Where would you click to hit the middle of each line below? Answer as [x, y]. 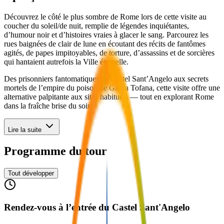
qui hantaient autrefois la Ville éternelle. [66, 61]
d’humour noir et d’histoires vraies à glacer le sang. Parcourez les [106, 34]
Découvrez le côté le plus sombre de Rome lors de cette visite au [105, 16]
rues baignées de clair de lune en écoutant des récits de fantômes [105, 43]
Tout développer [31, 173]
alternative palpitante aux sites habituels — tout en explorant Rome [109, 96]
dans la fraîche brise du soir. [48, 105]
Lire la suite [25, 129]
